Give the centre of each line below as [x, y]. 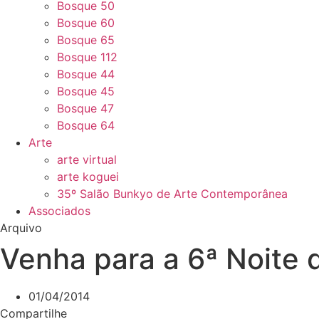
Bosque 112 [87, 57]
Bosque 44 [86, 74]
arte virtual [87, 159]
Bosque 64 [86, 125]
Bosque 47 [85, 108]
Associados [59, 211]
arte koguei [88, 177]
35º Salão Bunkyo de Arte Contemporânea [172, 194]
